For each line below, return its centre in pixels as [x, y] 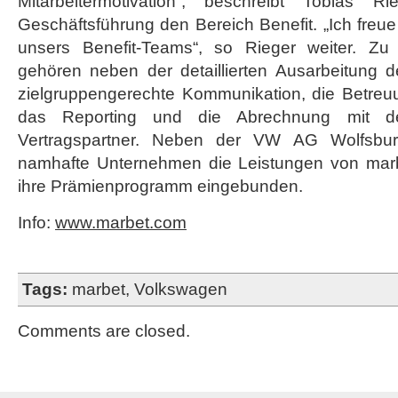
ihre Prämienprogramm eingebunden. [160, 186]
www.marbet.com [121, 223]
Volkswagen [181, 289]
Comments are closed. [104, 331]
